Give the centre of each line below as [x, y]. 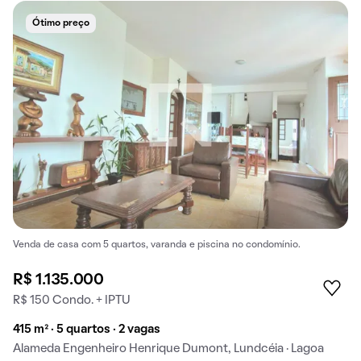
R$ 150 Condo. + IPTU [72, 300]
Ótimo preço [61, 23]
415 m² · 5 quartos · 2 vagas [87, 329]
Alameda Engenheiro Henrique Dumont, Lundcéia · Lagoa [168, 349]
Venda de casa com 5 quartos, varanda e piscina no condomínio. [157, 245]
